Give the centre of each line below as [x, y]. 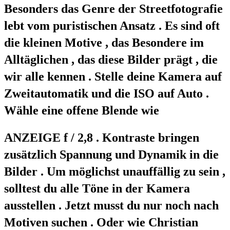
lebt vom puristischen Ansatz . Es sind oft [112, 25]
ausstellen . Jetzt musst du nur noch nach [111, 205]
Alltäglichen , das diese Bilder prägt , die [111, 59]
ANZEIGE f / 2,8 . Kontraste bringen [102, 137]
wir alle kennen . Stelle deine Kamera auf [113, 76]
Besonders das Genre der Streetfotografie [113, 8]
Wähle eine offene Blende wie [82, 110]
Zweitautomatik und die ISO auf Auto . [107, 93]
